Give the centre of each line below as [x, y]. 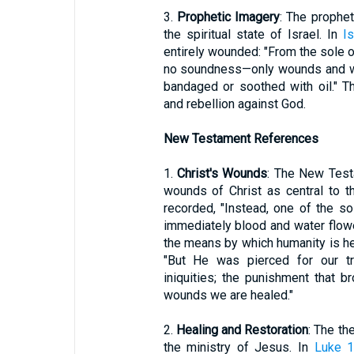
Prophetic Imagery [228, 17]
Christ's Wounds [222, 173]
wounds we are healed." [228, 295]
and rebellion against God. [234, 104]
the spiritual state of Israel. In [253, 34]
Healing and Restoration [242, 330]
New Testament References [241, 139]
